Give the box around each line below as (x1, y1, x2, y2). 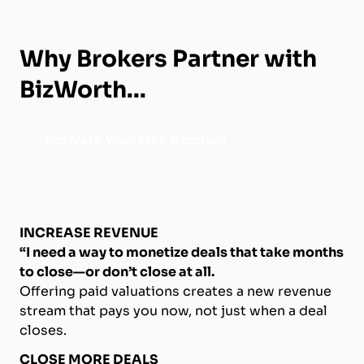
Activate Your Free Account (44, 131, 227, 149)
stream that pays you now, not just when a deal (19, 301, 327, 319)
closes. (19, 321, 67, 339)
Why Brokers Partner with (19, 44, 317, 73)
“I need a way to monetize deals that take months (19, 243, 344, 261)
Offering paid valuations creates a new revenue (19, 282, 331, 300)
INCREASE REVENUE (19, 223, 158, 241)
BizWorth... (19, 75, 146, 104)
